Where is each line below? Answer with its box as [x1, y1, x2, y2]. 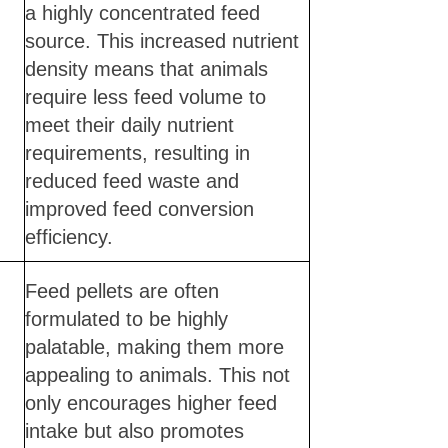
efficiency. [24, 225, 113, 248]
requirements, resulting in [24, 141, 250, 164]
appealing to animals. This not [24, 363, 290, 386]
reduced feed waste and [24, 169, 239, 192]
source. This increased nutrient [24, 29, 299, 52]
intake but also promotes [24, 419, 244, 442]
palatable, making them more [24, 335, 284, 358]
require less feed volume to [24, 85, 266, 108]
